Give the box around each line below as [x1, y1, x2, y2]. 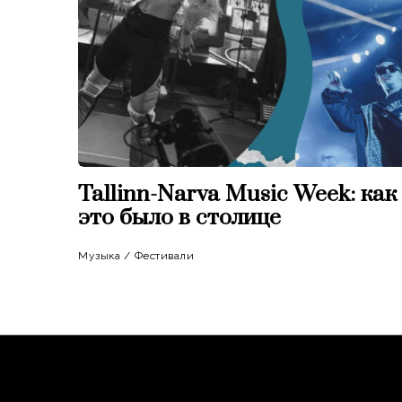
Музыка [78, 249, 120, 262]
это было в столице [78, 203, 281, 232]
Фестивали [134, 249, 194, 262]
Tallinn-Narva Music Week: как [78, 179, 397, 208]
